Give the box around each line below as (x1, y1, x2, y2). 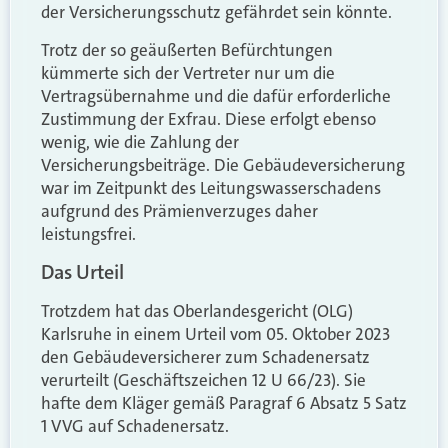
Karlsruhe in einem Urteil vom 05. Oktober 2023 (41, 323, 390, 346)
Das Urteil (41, 259, 124, 286)
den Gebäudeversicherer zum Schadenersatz (41, 346, 370, 369)
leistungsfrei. (41, 222, 136, 245)
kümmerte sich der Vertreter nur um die (41, 61, 335, 84)
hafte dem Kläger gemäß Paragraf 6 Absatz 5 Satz (41, 392, 407, 415)
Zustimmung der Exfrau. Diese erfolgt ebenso (41, 107, 376, 130)
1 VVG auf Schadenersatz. (41, 415, 229, 438)
